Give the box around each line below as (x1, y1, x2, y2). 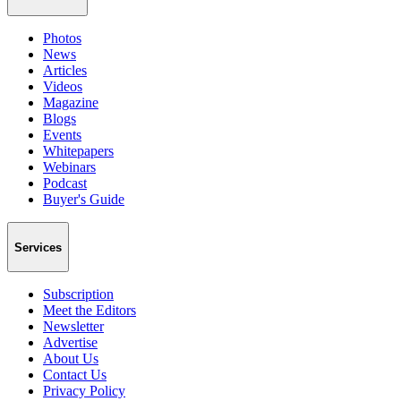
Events (43, 126, 81, 142)
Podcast (43, 175, 87, 191)
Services (14, 240, 62, 254)
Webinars (43, 158, 96, 175)
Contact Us (43, 367, 107, 383)
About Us (43, 351, 98, 367)
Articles (43, 62, 87, 78)
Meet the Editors (43, 303, 136, 319)
